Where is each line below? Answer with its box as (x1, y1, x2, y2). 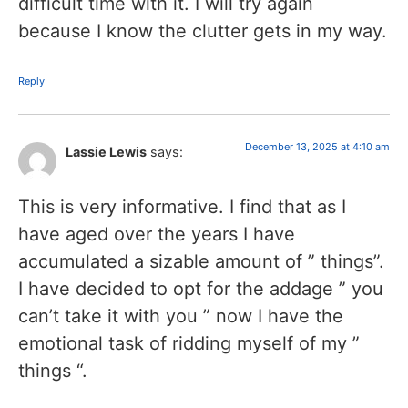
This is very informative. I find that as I (18, 196, 346, 219)
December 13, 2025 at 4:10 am (245, 139, 390, 153)
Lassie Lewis (66, 143, 147, 159)
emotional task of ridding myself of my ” (18, 332, 360, 355)
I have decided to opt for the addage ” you (18, 278, 383, 301)
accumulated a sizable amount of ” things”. (18, 250, 384, 273)
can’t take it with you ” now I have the (18, 305, 343, 328)
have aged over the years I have (18, 223, 295, 246)
